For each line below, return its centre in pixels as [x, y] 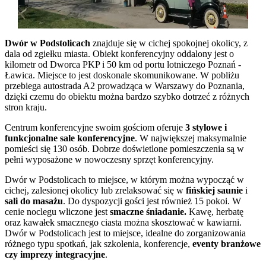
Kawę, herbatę [215, 211]
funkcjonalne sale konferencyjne [70, 138]
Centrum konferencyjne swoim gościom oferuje [95, 127]
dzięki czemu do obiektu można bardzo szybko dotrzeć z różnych [127, 96]
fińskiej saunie [214, 190]
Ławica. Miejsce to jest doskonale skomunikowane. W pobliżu [122, 75]
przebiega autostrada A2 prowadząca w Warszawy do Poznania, [125, 85]
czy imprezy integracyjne [55, 254]
